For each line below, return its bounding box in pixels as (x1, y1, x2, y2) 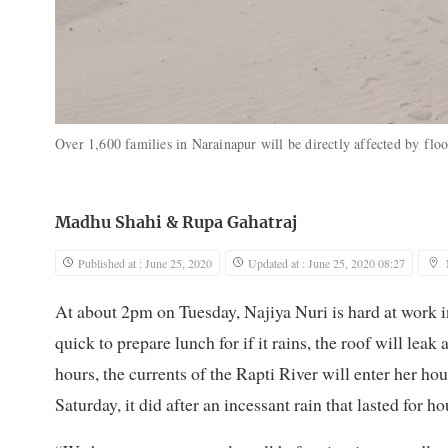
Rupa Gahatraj (182, 215, 297, 232)
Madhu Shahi (55, 215, 162, 232)
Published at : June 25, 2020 (78, 255, 212, 272)
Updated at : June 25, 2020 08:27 (248, 255, 405, 272)
